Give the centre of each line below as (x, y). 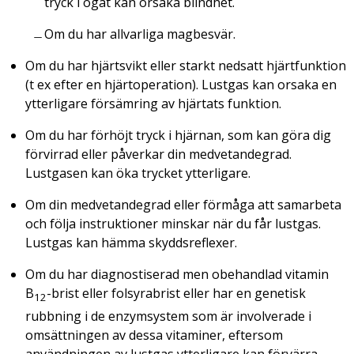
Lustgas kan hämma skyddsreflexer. (131, 242)
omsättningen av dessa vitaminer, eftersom (154, 335)
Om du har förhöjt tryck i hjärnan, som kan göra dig (178, 135)
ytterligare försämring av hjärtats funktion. (153, 103)
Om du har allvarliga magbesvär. (140, 34)
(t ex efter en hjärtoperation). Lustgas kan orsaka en (181, 84)
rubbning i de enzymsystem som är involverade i (168, 316)
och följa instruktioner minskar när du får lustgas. (173, 223)
